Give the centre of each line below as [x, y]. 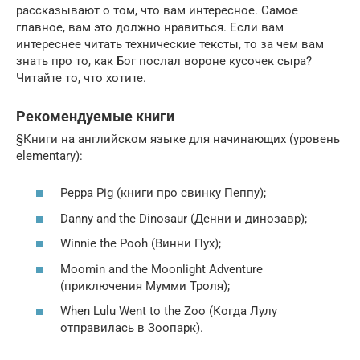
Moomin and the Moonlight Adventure [162, 269]
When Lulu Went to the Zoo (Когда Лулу [169, 311]
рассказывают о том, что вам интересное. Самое [157, 10]
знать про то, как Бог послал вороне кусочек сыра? [164, 61]
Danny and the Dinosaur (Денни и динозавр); [184, 218]
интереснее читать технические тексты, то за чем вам [170, 44]
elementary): [49, 155]
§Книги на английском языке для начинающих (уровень [178, 139]
